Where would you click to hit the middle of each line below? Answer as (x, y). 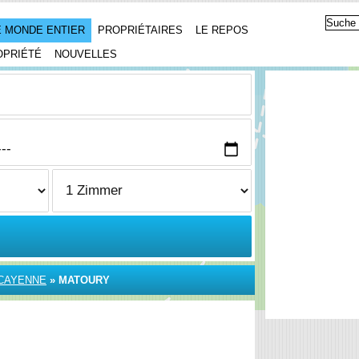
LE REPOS (222, 30)
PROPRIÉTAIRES (140, 30)
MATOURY (84, 280)
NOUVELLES (86, 54)
